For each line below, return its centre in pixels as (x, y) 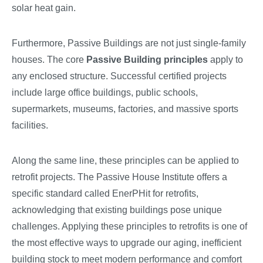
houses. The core (49, 59)
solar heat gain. (44, 8)
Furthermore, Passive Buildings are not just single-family (129, 43)
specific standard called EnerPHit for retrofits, (105, 193)
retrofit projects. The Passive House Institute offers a (119, 177)
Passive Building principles (147, 59)
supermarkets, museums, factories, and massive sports (125, 109)
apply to (225, 59)
